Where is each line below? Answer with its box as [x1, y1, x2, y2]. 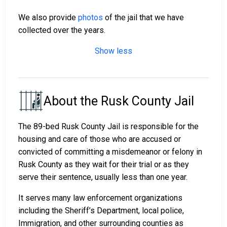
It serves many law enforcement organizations [18, 193, 182, 203]
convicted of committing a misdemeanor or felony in [18, 147, 202, 157]
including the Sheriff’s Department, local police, [18, 206, 184, 216]
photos [78, 13, 103, 23]
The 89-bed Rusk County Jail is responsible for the [18, 122, 199, 132]
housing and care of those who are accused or [18, 134, 181, 144]
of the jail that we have [103, 13, 184, 23]
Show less [95, 46, 132, 56]
